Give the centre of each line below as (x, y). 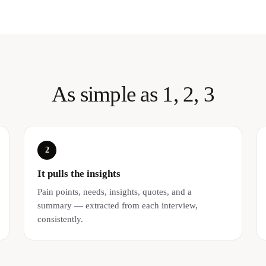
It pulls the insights (79, 174)
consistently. (61, 219)
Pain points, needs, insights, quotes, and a (115, 192)
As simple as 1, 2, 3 (133, 94)
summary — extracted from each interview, (118, 205)
